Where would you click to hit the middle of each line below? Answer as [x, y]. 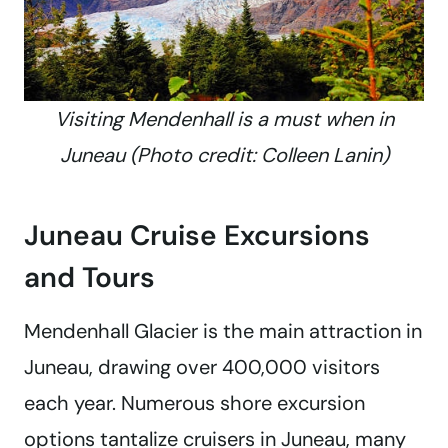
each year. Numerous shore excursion [194, 403]
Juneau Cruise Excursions [197, 236]
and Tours [89, 278]
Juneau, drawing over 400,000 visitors [202, 367]
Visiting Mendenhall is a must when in [224, 119]
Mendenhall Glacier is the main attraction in [223, 331]
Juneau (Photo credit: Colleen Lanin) [224, 155]
